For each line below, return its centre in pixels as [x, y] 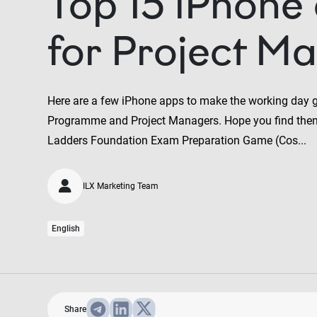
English [66, 229]
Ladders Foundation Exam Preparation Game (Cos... [177, 140]
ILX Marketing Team [121, 186]
